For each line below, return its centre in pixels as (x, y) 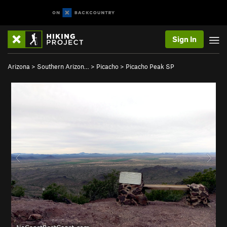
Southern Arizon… (63, 66)
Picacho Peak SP (150, 66)
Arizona (19, 66)
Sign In (184, 39)
